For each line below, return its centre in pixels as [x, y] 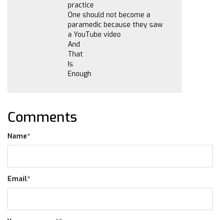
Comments [42, 117]
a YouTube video [94, 35]
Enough [80, 74]
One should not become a [109, 15]
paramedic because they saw [115, 25]
